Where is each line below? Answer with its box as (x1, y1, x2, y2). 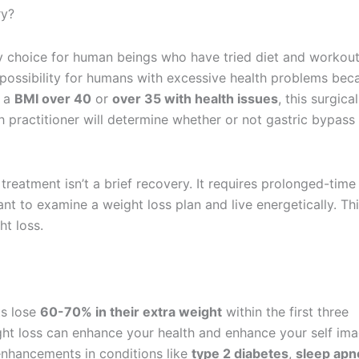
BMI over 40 (14, 91, 91, 107)
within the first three (222, 304, 349, 320)
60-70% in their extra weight (40, 304, 222, 320)
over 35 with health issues (112, 91, 278, 107)
